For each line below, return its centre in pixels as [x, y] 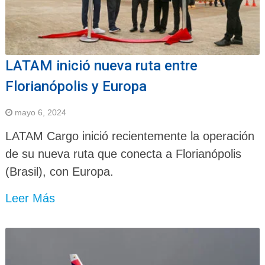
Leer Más [30, 198]
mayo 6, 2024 [40, 113]
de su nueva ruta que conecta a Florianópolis [123, 154]
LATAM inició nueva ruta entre [101, 66]
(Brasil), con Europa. [59, 172]
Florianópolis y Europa [76, 87]
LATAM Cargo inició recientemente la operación [130, 136]
